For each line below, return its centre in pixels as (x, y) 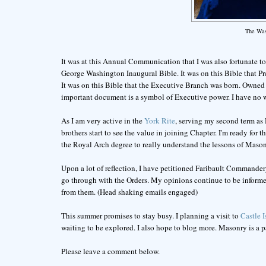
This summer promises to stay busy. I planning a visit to (151, 215)
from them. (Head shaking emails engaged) (129, 191)
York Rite (159, 120)
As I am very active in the (102, 120)
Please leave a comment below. (110, 251)
